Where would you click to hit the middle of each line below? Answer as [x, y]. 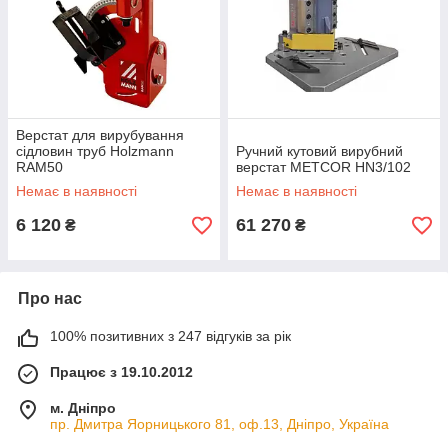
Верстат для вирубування [100, 135]
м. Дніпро [83, 408]
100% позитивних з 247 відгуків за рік [170, 336]
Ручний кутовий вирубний [319, 151]
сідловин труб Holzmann [95, 151]
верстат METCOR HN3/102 [323, 167]
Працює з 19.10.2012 [121, 372]
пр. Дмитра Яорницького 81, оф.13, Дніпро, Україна [219, 424]
